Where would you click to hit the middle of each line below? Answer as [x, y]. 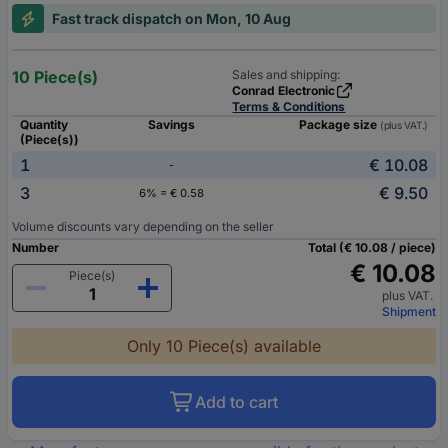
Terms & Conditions [289, 107]
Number [35, 248]
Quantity [44, 125]
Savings [171, 125]
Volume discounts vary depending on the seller [143, 227]
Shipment [409, 312]
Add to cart [236, 402]
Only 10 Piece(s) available [224, 346]
